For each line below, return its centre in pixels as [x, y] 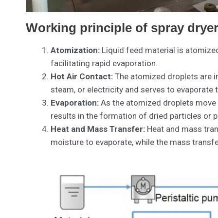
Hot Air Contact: [82, 76]
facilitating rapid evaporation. [104, 63]
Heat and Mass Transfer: [98, 129]
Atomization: [75, 50]
